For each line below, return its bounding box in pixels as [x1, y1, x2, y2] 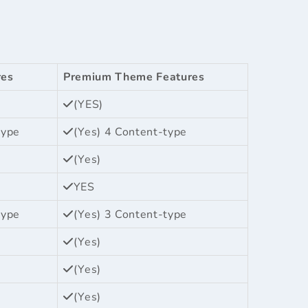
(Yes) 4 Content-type [73, 124, 187, 140]
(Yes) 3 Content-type [73, 206, 187, 222]
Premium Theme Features [63, 69, 205, 85]
